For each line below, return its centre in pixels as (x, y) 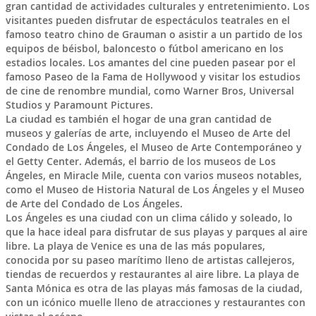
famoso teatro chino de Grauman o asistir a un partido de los (154, 34)
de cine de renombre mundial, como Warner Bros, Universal (150, 90)
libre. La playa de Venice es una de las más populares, (135, 245)
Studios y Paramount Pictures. (79, 104)
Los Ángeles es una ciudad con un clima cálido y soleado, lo (149, 217)
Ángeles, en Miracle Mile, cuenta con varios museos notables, (153, 175)
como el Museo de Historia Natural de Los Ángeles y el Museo (155, 189)
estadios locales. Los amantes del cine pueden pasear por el (150, 62)
